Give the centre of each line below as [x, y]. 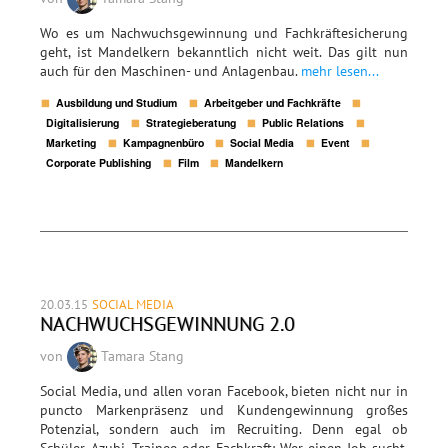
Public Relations [303, 123]
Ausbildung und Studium [117, 103]
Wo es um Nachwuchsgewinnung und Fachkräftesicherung [224, 33]
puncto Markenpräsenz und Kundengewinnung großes [224, 410]
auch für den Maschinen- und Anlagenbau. [170, 71]
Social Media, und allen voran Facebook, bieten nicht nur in [224, 391]
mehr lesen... [340, 71]
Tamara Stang [140, 355]
